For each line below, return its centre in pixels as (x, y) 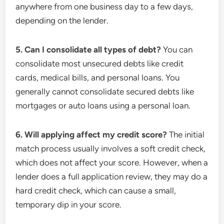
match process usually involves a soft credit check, (111, 148)
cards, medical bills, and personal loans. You (98, 77)
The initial (186, 134)
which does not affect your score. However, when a (112, 162)
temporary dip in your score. (69, 204)
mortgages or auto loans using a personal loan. (103, 105)
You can (177, 49)
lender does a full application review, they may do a (112, 176)
